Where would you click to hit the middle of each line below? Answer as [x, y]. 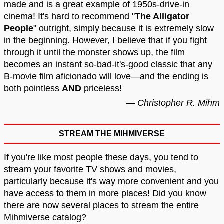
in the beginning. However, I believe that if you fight [105, 41]
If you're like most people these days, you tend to [101, 158]
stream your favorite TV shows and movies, [90, 170]
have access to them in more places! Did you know [105, 194]
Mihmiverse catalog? [45, 218]
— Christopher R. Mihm [173, 103]
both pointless [33, 89]
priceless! [102, 89]
